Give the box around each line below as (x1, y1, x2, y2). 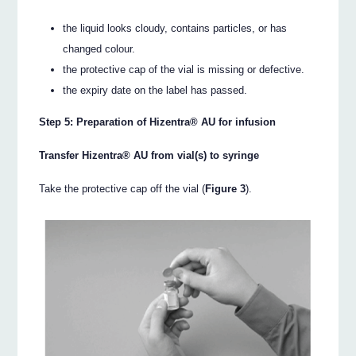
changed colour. (63, 42, 136, 55)
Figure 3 (205, 183, 246, 195)
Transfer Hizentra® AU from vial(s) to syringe (39, 149, 260, 162)
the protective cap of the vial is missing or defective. (63, 63, 305, 75)
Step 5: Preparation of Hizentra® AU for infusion (39, 116, 277, 129)
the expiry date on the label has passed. (63, 83, 248, 96)
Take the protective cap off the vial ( (39, 183, 206, 195)
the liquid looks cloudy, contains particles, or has (63, 21, 288, 34)
